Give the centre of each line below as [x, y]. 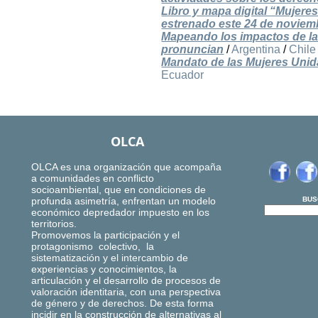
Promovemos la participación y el [105, 235]
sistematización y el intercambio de [110, 258]
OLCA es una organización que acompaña [126, 167]
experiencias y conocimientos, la [104, 269]
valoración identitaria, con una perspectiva [126, 292]
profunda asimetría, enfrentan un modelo [124, 201]
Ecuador [183, 75]
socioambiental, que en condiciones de [119, 190]
